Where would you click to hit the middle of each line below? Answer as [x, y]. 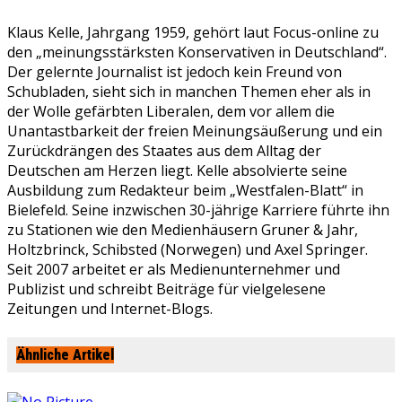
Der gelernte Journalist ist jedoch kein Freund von [175, 72]
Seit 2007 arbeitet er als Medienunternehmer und [174, 269]
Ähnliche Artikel [65, 355]
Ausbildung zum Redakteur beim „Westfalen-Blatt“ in [185, 190]
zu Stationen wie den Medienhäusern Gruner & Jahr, [183, 230]
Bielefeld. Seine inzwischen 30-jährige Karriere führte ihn [198, 210]
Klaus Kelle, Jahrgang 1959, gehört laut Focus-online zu [193, 32]
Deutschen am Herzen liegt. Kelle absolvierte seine [177, 170]
